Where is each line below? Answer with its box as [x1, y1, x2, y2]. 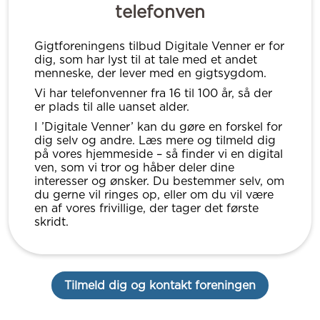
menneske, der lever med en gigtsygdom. [34, 66, 266, 80]
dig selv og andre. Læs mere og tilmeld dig [34, 134, 276, 147]
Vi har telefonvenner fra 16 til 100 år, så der [34, 86, 272, 100]
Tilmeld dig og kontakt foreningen [64, 279, 256, 292]
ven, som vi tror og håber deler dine [34, 161, 234, 174]
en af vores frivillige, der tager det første [34, 201, 259, 215]
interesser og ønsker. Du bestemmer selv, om [34, 174, 284, 188]
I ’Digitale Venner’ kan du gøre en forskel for [34, 120, 282, 134]
